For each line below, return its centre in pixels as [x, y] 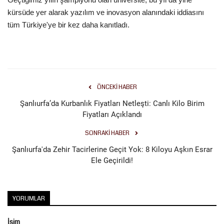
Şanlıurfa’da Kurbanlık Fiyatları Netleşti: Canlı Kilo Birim [112, 103]
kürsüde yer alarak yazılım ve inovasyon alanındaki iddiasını [106, 12]
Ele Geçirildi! [112, 160]
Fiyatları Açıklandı [112, 114]
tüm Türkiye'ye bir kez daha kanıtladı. [68, 24]
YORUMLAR [29, 198]
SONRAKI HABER [107, 133]
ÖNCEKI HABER [117, 87]
